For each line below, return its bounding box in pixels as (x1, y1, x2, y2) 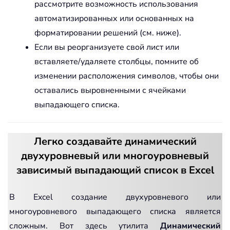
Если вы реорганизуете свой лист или (34, 41, 179, 53)
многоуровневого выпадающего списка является (9, 205, 221, 217)
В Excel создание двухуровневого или (9, 191, 221, 203)
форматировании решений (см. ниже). (34, 27, 181, 39)
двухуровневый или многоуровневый (21, 148, 209, 163)
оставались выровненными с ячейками (34, 84, 186, 96)
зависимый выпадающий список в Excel (16, 163, 214, 177)
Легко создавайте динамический (33, 134, 197, 148)
